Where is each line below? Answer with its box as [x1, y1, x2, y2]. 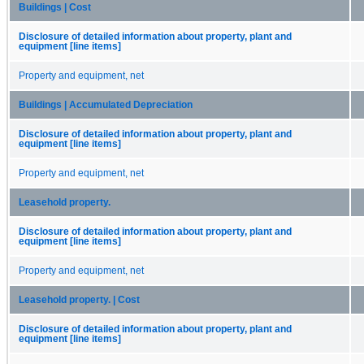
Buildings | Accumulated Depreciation [19, 99, 193, 110]
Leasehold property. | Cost [19, 294, 140, 305]
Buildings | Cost [19, 2, 91, 12]
